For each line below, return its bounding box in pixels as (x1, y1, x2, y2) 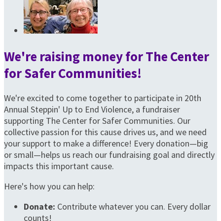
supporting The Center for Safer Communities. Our (4, 115, 190, 127)
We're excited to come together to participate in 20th (4, 92, 201, 104)
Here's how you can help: (4, 181, 95, 192)
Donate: (24, 201, 55, 213)
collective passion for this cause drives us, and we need (4, 126, 207, 138)
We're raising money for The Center (4, 47, 209, 65)
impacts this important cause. (4, 160, 114, 172)
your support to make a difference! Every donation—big (4, 138, 208, 149)
